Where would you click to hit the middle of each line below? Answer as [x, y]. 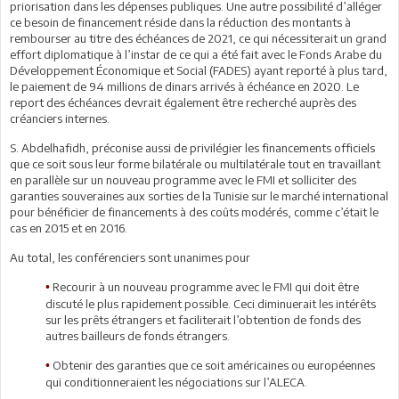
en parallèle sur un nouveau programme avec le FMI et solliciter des [183, 179]
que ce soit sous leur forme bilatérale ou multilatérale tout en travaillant [195, 163]
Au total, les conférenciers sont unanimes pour [130, 257]
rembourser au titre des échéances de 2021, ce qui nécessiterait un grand [198, 38]
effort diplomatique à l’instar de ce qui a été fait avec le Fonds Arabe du [196, 54]
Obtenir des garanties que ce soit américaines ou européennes [214, 365]
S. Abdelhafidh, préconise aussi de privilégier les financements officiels [192, 147]
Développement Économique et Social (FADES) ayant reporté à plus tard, [199, 70]
